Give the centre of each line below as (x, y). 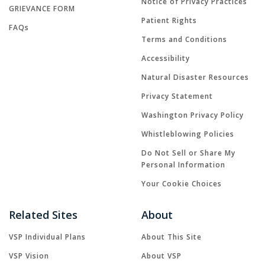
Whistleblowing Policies (188, 134)
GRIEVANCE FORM (42, 9)
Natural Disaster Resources (195, 77)
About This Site (172, 237)
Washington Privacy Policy (193, 115)
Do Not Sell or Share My (188, 153)
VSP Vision (29, 256)
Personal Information (183, 165)
